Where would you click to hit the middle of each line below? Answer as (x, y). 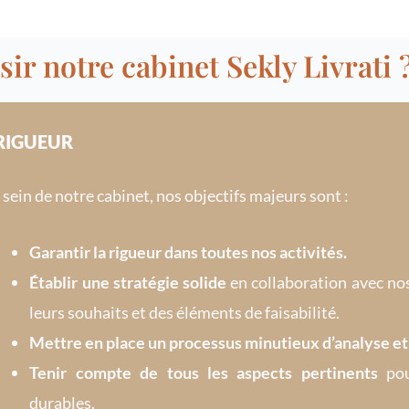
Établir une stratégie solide (128, 282)
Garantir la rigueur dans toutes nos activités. (189, 252)
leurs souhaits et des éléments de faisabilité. (185, 312)
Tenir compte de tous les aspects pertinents (204, 372)
